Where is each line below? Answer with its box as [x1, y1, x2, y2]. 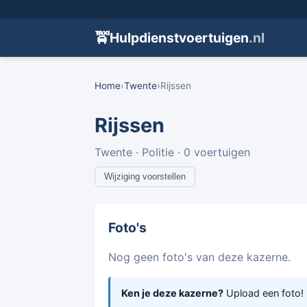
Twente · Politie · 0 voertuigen [95, 145, 250, 159]
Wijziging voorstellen [103, 171, 186, 182]
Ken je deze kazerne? [121, 286, 223, 299]
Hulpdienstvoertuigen [110, 29, 249, 46]
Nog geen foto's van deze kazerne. [108, 249, 291, 264]
